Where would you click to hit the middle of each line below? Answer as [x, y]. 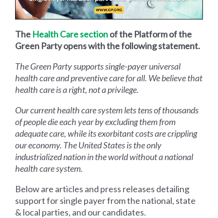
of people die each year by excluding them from [96, 122]
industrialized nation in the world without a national [104, 157]
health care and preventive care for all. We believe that [109, 78]
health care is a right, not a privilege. [77, 90]
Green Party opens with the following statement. [108, 46]
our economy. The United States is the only [89, 145]
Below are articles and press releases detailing [102, 189]
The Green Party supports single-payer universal [98, 66]
